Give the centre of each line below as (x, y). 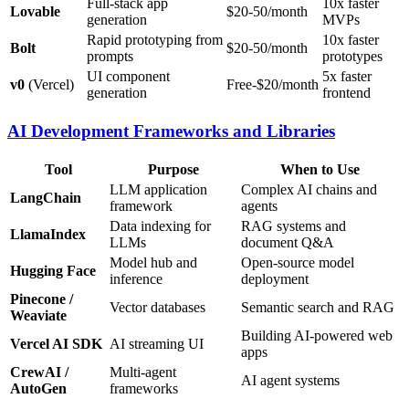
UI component (128, 77)
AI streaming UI (157, 343)
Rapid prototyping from (155, 40)
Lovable (35, 12)
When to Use (320, 169)
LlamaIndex (48, 234)
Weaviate (38, 315)
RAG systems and (294, 225)
